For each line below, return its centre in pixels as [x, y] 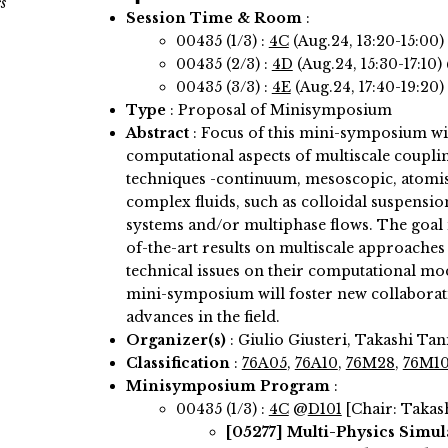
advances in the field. [202, 317]
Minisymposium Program [227, 386]
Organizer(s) [175, 340]
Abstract [157, 133]
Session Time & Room [215, 18]
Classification [177, 363]
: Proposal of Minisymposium [278, 110]
